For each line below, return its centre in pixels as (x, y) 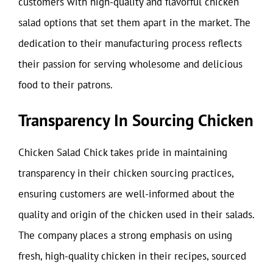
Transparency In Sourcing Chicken (136, 120)
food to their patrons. (66, 84)
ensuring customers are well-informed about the (126, 194)
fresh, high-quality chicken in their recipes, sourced (132, 256)
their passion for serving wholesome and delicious (130, 64)
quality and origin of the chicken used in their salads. (136, 214)
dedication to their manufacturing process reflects (130, 43)
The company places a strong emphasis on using (125, 235)
